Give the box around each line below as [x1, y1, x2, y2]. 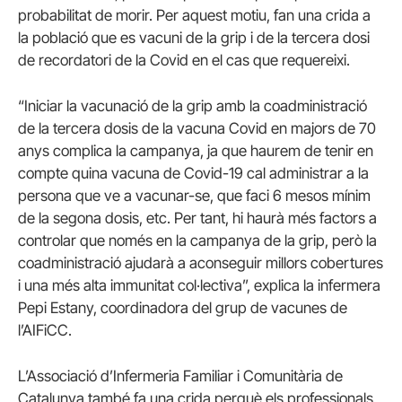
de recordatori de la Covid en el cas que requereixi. [18, 50, 350, 69]
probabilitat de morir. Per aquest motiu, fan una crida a [18, 5, 371, 24]
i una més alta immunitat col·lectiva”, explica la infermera [18, 276, 380, 294]
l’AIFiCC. [18, 321, 72, 339]
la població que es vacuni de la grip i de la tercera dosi [18, 28, 370, 47]
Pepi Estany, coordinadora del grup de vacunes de [18, 299, 347, 317]
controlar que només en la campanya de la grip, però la [18, 232, 377, 249]
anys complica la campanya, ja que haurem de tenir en [18, 142, 373, 160]
